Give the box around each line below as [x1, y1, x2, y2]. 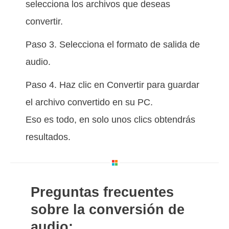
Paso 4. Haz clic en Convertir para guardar [26, 79, 199, 90]
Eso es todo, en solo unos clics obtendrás [26, 114, 195, 125]
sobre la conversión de [31, 201, 185, 217]
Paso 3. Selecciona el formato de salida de [26, 39, 200, 50]
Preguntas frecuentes [31, 184, 174, 200]
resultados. [26, 131, 71, 142]
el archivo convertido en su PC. [26, 97, 153, 107]
